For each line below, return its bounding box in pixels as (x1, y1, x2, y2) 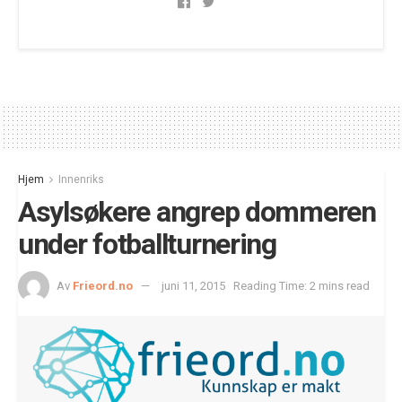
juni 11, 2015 (162, 279, 225, 293)
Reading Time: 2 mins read (233, 279, 370, 293)
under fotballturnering (18, 226, 276, 261)
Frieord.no (73, 279, 133, 293)
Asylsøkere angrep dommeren (18, 194, 376, 229)
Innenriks (58, 172, 104, 186)
